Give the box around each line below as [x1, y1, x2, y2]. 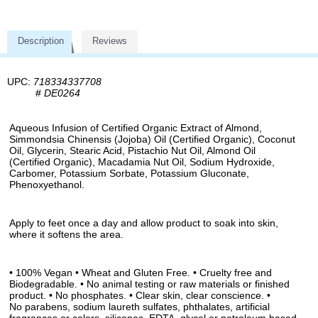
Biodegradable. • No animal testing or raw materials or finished [9, 278, 290, 290]
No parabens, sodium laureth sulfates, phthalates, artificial [9, 300, 270, 312]
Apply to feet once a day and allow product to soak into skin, [9, 216, 278, 229]
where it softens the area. [9, 228, 124, 240]
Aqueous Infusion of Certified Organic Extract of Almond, [9, 121, 262, 133]
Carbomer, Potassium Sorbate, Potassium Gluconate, [9, 167, 249, 179]
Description [18, 35, 64, 46]
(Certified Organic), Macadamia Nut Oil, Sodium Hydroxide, [9, 155, 275, 168]
